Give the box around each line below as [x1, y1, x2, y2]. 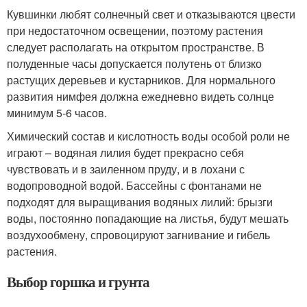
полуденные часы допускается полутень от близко [7, 56, 262, 71]
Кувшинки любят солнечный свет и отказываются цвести [7, 6, 295, 22]
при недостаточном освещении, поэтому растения [7, 23, 263, 38]
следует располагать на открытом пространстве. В [7, 39, 265, 55]
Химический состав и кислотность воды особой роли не [7, 128, 290, 144]
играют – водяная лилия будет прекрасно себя [7, 145, 244, 160]
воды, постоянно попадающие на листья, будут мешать [7, 210, 288, 226]
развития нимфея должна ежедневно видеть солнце [7, 88, 274, 104]
